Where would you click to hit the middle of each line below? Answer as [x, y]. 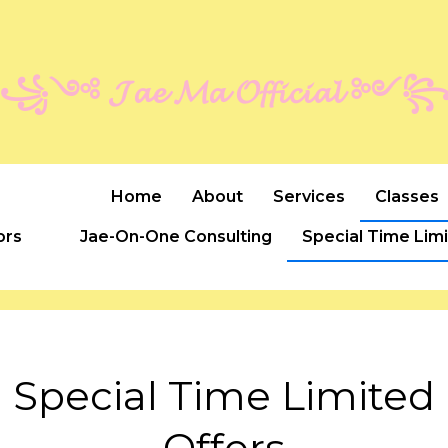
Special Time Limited [224, 395]
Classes [407, 196]
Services [309, 196]
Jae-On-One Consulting [176, 236]
